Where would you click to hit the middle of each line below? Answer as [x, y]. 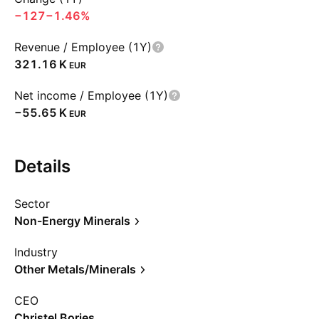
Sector [32, 204]
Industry [36, 252]
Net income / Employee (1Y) [91, 95]
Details [42, 166]
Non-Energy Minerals [72, 221]
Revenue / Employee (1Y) [83, 47]
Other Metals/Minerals [75, 269]
